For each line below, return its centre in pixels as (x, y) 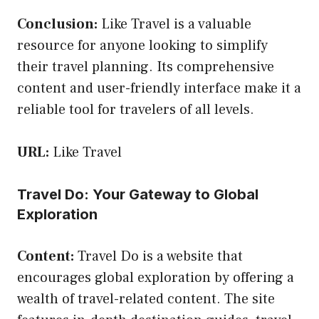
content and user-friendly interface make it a (159, 88)
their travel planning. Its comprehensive (146, 67)
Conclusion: (57, 24)
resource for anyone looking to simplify (142, 45)
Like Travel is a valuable (174, 24)
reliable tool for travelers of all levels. (136, 109)
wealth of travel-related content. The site (146, 299)
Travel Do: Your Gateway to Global (138, 194)
